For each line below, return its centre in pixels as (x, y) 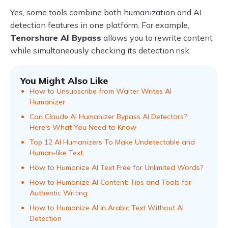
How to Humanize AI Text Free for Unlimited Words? (116, 167)
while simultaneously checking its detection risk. (101, 50)
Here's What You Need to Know (83, 127)
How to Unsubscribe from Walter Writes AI (101, 91)
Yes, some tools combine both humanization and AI (106, 12)
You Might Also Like (64, 80)
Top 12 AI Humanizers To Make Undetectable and (112, 142)
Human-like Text (56, 152)
